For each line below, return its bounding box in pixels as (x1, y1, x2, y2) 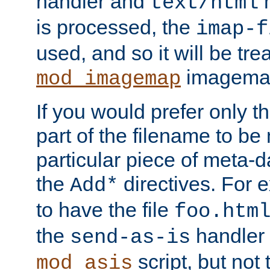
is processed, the (36, 15, 196, 39)
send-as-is (70, 225, 190, 249)
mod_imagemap (36, 67, 181, 90)
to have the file (36, 198, 174, 221)
